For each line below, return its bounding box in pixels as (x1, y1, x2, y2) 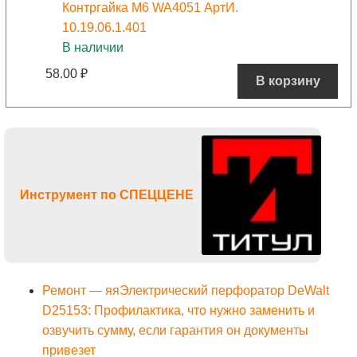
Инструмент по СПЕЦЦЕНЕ (20, 188, 194, 202)
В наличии (62, 40, 124, 54)
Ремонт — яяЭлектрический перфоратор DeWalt (42, 284, 329, 298)
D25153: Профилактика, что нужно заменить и (42, 304, 315, 318)
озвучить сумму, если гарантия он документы (42, 324, 308, 338)
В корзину (255, 74, 320, 88)
